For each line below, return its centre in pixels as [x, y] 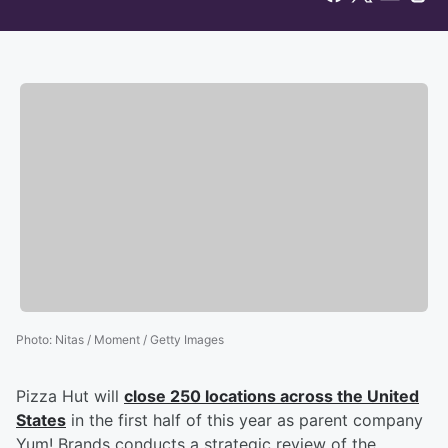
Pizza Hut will [70, 396]
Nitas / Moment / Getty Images [139, 340]
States [41, 420]
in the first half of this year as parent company [244, 420]
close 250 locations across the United [271, 396]
